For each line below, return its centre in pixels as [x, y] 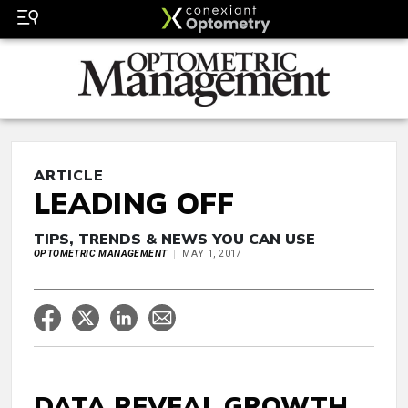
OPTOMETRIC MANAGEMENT [101, 254]
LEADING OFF [134, 204]
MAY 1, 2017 [212, 254]
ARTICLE [69, 175]
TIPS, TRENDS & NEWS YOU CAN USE [174, 239]
